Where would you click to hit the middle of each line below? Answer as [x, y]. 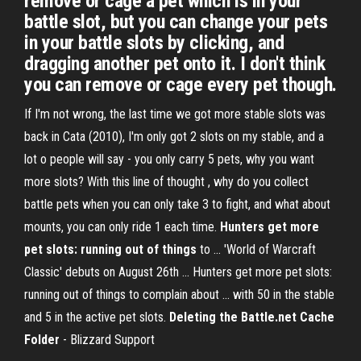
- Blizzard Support [107, 340]
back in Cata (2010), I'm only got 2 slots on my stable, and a [174, 137]
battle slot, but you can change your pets [176, 22]
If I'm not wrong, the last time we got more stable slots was [175, 114]
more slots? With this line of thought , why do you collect [166, 182]
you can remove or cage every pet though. [180, 85]
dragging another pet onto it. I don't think [175, 64]
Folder [42, 340]
